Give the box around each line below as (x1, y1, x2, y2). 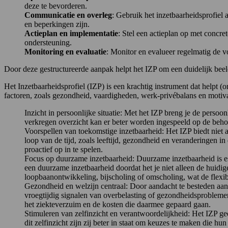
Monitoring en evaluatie (24, 47, 106, 56)
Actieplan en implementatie (24, 28, 118, 38)
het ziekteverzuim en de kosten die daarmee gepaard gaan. (24, 199, 211, 209)
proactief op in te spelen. (24, 145, 103, 154)
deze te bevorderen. (24, 1, 87, 10)
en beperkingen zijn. (24, 19, 90, 28)
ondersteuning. (24, 38, 72, 47)
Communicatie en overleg (24, 10, 112, 19)
